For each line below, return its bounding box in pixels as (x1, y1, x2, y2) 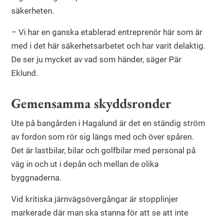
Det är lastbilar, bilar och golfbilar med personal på (11, 145, 196, 155)
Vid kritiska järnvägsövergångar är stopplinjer (11, 194, 178, 204)
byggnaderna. (11, 172, 61, 182)
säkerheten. (11, 5, 56, 16)
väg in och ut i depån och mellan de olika (11, 159, 159, 169)
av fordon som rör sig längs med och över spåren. (11, 131, 194, 142)
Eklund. (11, 68, 38, 78)
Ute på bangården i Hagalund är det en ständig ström (11, 118, 205, 128)
